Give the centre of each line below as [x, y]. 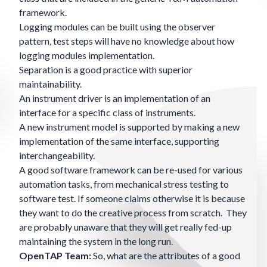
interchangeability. [58, 156]
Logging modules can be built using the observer [117, 27]
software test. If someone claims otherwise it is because [132, 198]
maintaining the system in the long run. [97, 241]
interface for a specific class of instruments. [107, 113]
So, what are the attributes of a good [166, 256]
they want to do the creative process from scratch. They [133, 213]
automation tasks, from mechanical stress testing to [124, 184]
